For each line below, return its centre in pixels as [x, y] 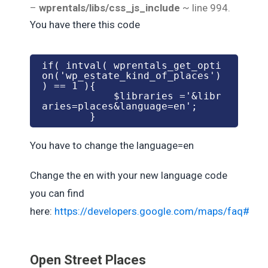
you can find [57, 193]
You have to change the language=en [112, 145]
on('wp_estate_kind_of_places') [132, 76]
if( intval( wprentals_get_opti [132, 66]
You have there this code [85, 25]
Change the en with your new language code [129, 175]
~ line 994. [206, 8]
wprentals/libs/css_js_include [108, 8]
